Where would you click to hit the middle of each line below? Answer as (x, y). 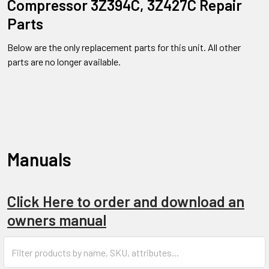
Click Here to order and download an (126, 201)
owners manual (57, 220)
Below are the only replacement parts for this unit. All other (124, 47)
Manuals (39, 159)
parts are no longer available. (64, 62)
